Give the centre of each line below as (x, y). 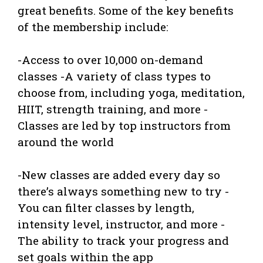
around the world (66, 141)
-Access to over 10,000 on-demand (110, 59)
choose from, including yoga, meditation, (131, 92)
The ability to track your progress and (123, 240)
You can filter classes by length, (106, 207)
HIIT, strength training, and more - (113, 109)
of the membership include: (93, 26)
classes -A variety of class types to (114, 76)
